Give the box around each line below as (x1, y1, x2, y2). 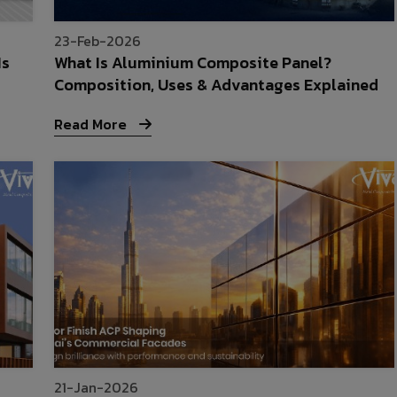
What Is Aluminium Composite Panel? (54, 51, 332, 75)
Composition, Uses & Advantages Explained (54, 73, 379, 97)
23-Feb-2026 (54, 30, 142, 52)
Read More (54, 113, 131, 136)
